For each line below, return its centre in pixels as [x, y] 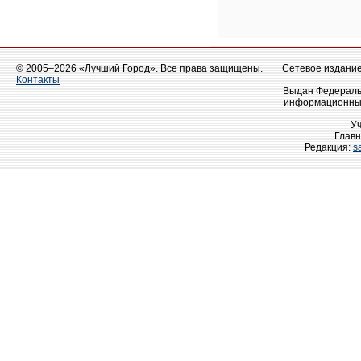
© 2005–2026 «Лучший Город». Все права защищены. [139, 68]
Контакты [38, 80]
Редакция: [329, 147]
